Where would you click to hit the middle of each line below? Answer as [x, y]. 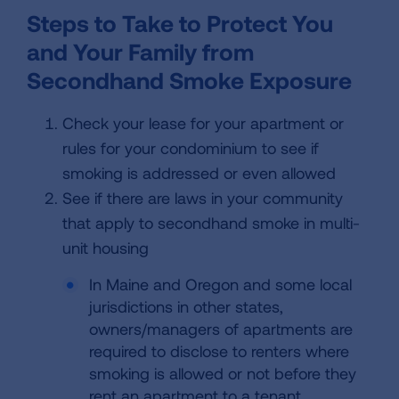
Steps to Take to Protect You [180, 23]
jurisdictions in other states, [186, 306]
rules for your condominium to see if [191, 148]
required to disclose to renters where [219, 351]
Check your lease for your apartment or [203, 123]
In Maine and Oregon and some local [220, 284]
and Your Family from [140, 51]
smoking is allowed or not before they [223, 373]
